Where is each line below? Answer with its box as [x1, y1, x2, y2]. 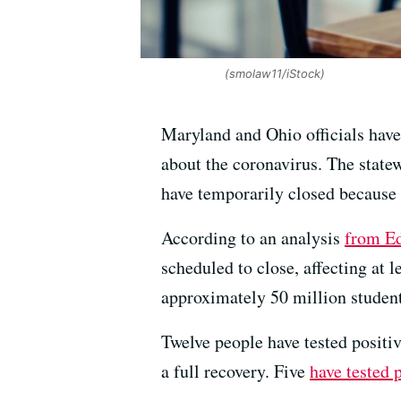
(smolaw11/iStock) [221, 65, 325, 81]
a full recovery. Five [161, 358, 310, 383]
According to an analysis [161, 225, 345, 250]
